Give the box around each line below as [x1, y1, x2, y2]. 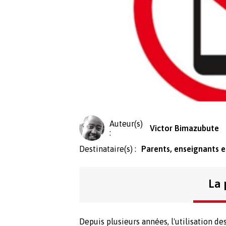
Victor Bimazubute [149, 123, 219, 133]
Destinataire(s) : [79, 144, 136, 153]
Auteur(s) [109, 119, 143, 128]
